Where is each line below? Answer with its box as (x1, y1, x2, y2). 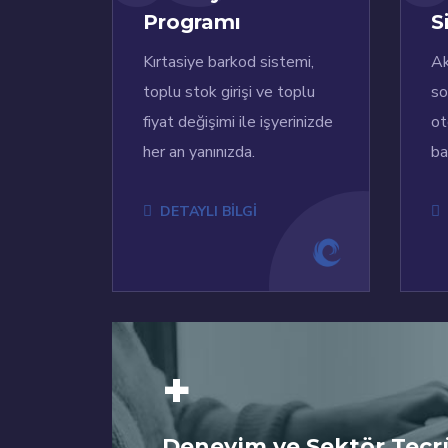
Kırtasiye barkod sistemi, (143, 51, 314, 74)
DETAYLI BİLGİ (160, 202, 257, 222)
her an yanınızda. (143, 141, 255, 164)
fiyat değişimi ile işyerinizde (143, 111, 333, 134)
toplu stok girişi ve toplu (143, 81, 315, 104)
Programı (143, 10, 241, 35)
